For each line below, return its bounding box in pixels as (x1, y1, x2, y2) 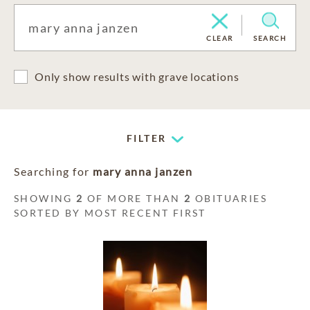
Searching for (14, 165, 93, 178)
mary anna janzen (93, 165, 192, 178)
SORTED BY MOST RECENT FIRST (14, 207, 206, 219)
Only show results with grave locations (35, 70, 239, 83)
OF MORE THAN (83, 192, 185, 204)
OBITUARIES (191, 192, 268, 204)
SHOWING (14, 192, 77, 204)
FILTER (127, 132, 167, 144)
